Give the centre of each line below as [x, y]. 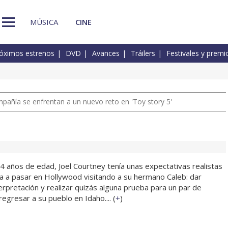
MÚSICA [44, 22]
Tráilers [143, 53]
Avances [106, 53]
